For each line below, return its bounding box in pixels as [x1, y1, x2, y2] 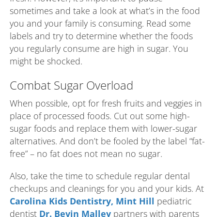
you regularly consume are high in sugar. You [10, 43, 188, 54]
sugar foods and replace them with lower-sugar [10, 123, 197, 134]
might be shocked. [10, 55, 82, 67]
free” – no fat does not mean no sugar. [10, 148, 162, 159]
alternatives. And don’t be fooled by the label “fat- [10, 135, 205, 147]
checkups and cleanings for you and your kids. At [10, 183, 204, 194]
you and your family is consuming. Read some [10, 17, 191, 29]
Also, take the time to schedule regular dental [10, 170, 190, 182]
